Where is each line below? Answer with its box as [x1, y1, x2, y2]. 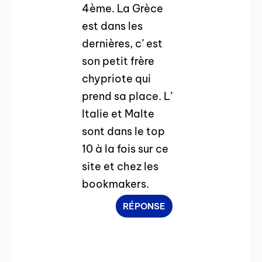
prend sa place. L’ [82, 89, 173, 103]
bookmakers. [82, 177, 150, 191]
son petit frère [82, 54, 155, 68]
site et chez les [82, 159, 159, 173]
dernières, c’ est [82, 36, 163, 50]
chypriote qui [82, 71, 151, 85]
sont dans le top [82, 124, 166, 138]
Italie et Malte [82, 106, 155, 120]
